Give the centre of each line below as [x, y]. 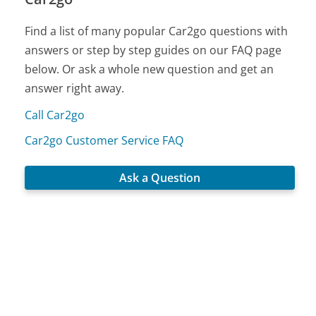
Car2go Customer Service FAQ [104, 141]
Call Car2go [55, 115]
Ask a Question [160, 177]
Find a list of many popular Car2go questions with [157, 31]
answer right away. [75, 89]
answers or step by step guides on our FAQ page [153, 50]
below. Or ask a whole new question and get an [150, 69]
